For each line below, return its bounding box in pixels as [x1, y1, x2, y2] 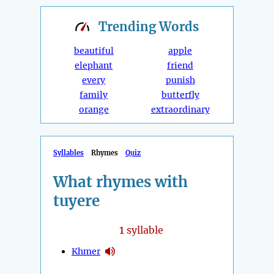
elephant [75, 60, 113, 72]
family [80, 89, 108, 101]
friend [167, 60, 194, 72]
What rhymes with [53, 172, 188, 192]
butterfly [161, 89, 199, 101]
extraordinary [150, 104, 210, 116]
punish [165, 75, 195, 86]
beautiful [73, 45, 114, 57]
